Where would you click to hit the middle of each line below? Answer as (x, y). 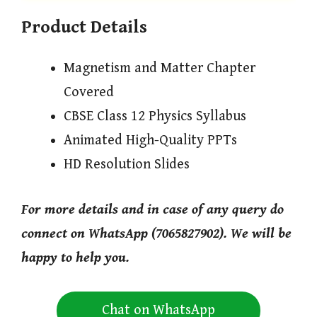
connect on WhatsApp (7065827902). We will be (156, 234)
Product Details (84, 27)
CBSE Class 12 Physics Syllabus (155, 116)
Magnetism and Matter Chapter (160, 68)
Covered (89, 92)
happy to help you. (75, 258)
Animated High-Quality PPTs (150, 140)
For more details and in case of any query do (152, 209)
